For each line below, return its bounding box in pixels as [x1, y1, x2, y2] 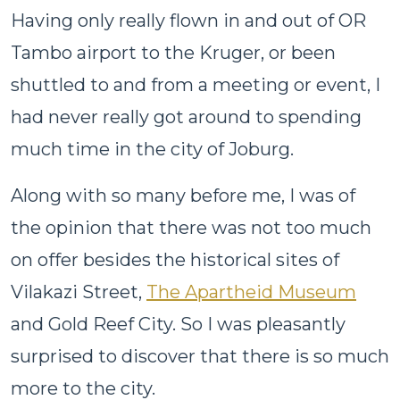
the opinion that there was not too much [11, 216, 371, 238]
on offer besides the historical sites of [11, 248, 339, 271]
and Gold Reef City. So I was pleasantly [11, 312, 346, 335]
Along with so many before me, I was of [11, 184, 355, 206]
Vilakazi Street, [11, 280, 146, 303]
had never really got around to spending [11, 105, 362, 128]
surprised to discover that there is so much [11, 345, 389, 367]
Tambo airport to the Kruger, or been [11, 41, 336, 63]
